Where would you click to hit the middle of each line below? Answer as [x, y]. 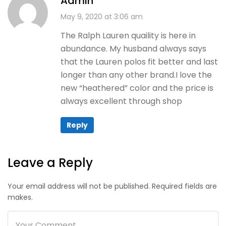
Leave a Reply [50, 162]
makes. [20, 197]
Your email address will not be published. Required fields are [112, 186]
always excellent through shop [121, 101]
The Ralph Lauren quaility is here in [128, 35]
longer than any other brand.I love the [136, 75]
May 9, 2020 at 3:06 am [102, 16]
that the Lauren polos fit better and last [139, 62]
